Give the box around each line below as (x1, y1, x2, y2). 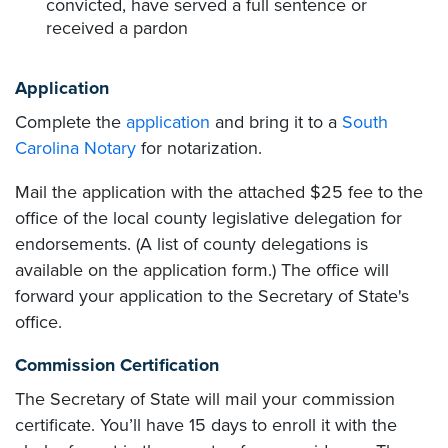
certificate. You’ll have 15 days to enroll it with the (15, 414, 397, 436)
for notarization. (136, 137, 262, 159)
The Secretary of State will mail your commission (15, 388, 395, 410)
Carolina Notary (15, 137, 136, 159)
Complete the (15, 111, 126, 133)
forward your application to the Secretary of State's (15, 285, 409, 307)
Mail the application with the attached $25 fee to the (15, 181, 423, 203)
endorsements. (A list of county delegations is (15, 233, 368, 255)
